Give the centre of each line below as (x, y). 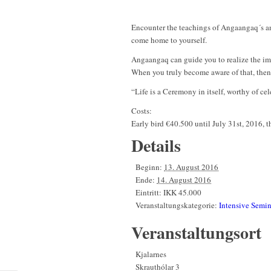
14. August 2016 (184, 180)
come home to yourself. (169, 40)
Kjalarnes (151, 254)
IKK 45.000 (182, 193)
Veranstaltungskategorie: (176, 205)
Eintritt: (149, 193)
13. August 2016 (191, 167)
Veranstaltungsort (196, 233)
